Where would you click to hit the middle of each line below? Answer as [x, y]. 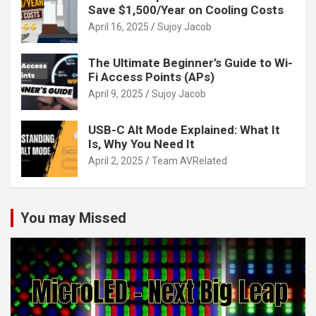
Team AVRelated [189, 160]
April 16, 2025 [119, 26]
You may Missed [73, 218]
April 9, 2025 [116, 93]
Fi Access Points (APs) [151, 77]
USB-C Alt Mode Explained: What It [184, 129]
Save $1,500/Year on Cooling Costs [186, 10]
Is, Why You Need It [141, 144]
